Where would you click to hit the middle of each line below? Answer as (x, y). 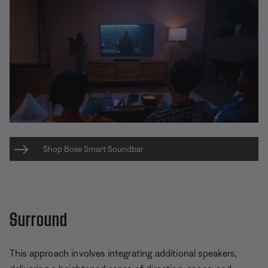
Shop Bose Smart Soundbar (93, 149)
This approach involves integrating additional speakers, (123, 253)
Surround (39, 217)
